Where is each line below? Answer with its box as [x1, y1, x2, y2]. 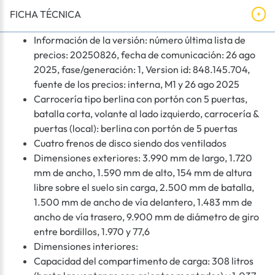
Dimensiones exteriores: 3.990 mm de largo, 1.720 [34, 152, 252, 165]
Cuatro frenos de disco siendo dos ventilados [34, 137, 227, 150]
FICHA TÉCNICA [10, 8, 81, 21]
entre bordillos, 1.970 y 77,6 [34, 225, 150, 238]
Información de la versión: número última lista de [34, 34, 246, 47]
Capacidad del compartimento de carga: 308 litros [34, 255, 254, 268]
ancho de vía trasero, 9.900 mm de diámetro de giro [34, 211, 259, 223]
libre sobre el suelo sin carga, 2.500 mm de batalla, [34, 181, 254, 194]
